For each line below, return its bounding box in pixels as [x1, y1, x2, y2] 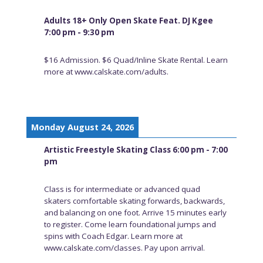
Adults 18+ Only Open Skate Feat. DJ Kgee [43, 15, 213, 26]
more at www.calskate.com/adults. [43, 66, 168, 77]
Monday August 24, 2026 [31, 121, 134, 133]
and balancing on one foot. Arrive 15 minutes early [43, 207, 227, 218]
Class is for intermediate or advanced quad [43, 183, 200, 194]
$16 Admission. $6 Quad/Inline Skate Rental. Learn [43, 55, 228, 66]
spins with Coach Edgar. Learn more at [43, 230, 183, 241]
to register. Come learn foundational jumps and [43, 218, 216, 230]
